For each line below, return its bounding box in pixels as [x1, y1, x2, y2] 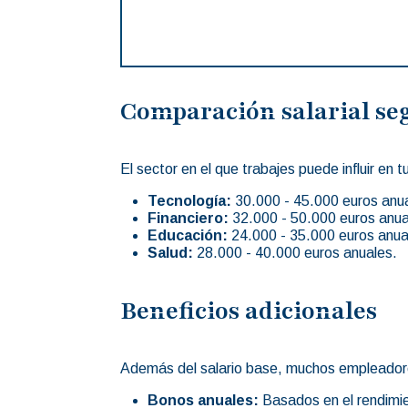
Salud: [148, 244, 193, 260]
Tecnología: [148, 192, 231, 209]
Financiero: [148, 209, 229, 226]
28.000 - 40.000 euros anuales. [193, 244, 397, 260]
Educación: [148, 227, 228, 243]
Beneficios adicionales [120, 293, 377, 327]
